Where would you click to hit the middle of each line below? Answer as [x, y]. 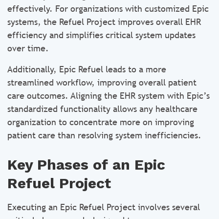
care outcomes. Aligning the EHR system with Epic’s [109, 96]
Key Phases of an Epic [86, 164]
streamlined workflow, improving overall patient [102, 82]
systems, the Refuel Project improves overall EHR [104, 22]
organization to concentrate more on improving [101, 122]
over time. [28, 48]
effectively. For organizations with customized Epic [108, 9]
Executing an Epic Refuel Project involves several [104, 207]
